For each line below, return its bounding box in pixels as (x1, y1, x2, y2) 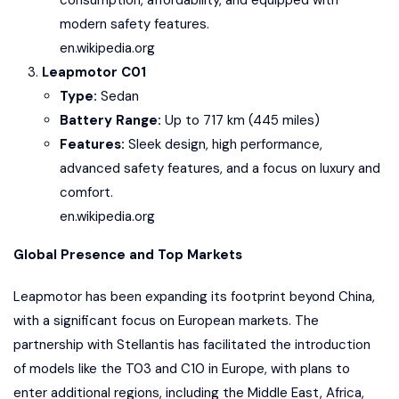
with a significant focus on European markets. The (13, 312, 319, 330)
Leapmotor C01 (42, 63, 146, 81)
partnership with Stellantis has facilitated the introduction (13, 336, 370, 354)
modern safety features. (60, 15, 209, 33)
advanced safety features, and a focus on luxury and (60, 159, 380, 177)
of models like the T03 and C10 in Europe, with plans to (13, 360, 350, 378)
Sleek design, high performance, (125, 135, 322, 153)
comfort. (60, 183, 113, 201)
